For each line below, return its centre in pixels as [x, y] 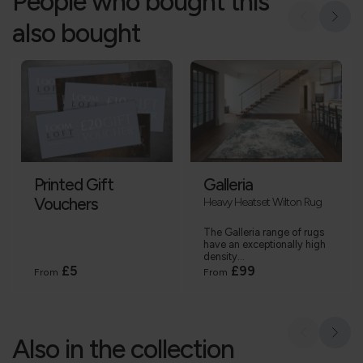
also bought [76, 33]
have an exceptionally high [265, 245]
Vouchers [66, 205]
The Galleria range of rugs [264, 233]
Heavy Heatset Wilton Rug [263, 202]
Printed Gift [74, 185]
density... [224, 257]
